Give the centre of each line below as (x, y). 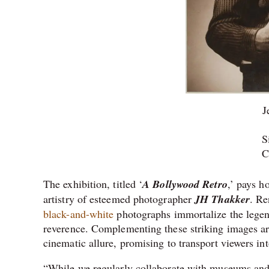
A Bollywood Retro (185, 184)
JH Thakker (222, 199)
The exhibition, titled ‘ (93, 183)
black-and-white (79, 213)
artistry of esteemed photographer (119, 198)
